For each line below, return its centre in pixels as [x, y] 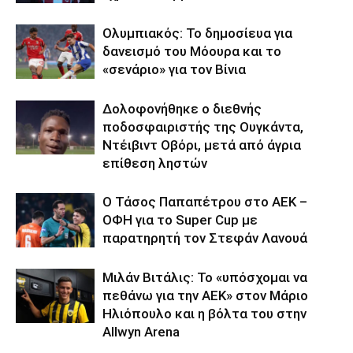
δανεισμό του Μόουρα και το [192, 52]
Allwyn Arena [141, 332]
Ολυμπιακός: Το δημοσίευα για [197, 33]
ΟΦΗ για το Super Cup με [180, 220]
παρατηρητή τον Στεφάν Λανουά [205, 238]
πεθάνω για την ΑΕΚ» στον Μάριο [205, 296]
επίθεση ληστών [155, 163]
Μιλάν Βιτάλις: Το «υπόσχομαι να [205, 278]
